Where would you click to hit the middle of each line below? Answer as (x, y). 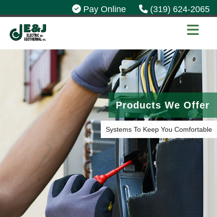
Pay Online (103, 9)
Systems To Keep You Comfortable (159, 129)
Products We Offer (163, 105)
